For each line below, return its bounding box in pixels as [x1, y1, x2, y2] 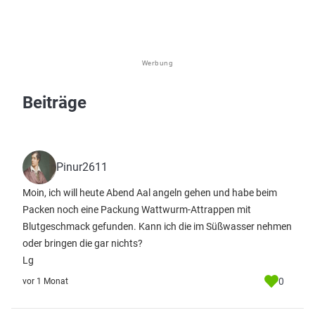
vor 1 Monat [22, 276, 68, 286]
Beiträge [22, 93, 86, 112]
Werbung [141, 58, 174, 67]
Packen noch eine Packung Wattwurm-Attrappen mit [22, 204, 251, 215]
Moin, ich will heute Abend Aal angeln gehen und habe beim [22, 187, 277, 198]
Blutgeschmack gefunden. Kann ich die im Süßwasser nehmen [22, 221, 292, 232]
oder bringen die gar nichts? [22, 238, 143, 249]
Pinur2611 [56, 160, 108, 174]
